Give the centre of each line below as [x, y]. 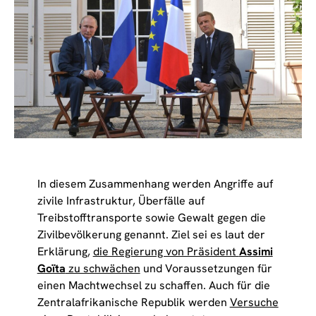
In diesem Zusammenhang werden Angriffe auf [155, 183]
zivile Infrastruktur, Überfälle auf [121, 200]
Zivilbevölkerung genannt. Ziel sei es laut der [151, 234]
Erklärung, [65, 251]
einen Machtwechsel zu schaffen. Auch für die [153, 285]
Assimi [256, 251]
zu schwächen [103, 268]
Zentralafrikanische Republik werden [133, 302]
